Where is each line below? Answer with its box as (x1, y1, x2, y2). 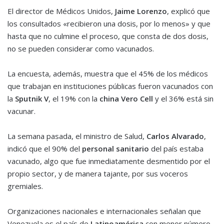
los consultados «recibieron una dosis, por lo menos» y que (7, 18, 210, 29)
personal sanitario (80, 143, 149, 154)
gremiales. (7, 181, 43, 191)
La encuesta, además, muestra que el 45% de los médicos (7, 68, 208, 79)
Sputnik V (15, 93, 48, 104)
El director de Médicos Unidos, (7, 6, 113, 16)
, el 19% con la (48, 93, 99, 104)
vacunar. (7, 106, 35, 116)
